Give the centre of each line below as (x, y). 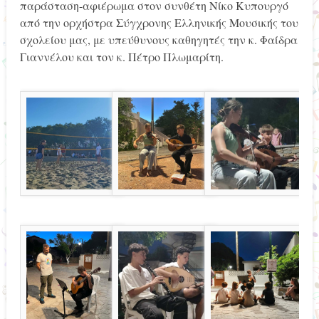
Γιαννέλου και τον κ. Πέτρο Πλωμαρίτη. (121, 57)
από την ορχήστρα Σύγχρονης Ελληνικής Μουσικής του (159, 23)
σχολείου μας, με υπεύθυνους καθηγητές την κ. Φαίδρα (158, 40)
